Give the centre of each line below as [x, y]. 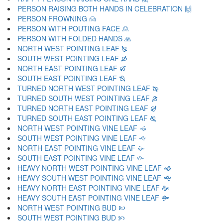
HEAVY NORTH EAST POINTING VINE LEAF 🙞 [94, 188]
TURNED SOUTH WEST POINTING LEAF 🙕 [88, 98]
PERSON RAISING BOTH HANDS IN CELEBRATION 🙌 [105, 8]
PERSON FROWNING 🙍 [57, 18]
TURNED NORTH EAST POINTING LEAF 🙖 [87, 108]
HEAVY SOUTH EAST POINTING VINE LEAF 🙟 [93, 198]
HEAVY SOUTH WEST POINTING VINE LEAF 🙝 [94, 178]
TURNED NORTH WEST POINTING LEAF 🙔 [88, 88]
